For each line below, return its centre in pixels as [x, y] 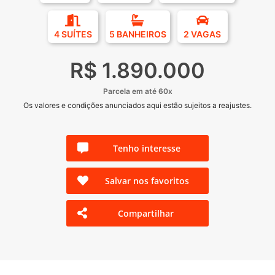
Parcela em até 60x [137, 91]
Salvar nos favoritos [147, 180]
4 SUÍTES [73, 34]
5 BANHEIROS [137, 34]
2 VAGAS [202, 34]
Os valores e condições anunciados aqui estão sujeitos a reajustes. [137, 105]
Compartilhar [146, 213]
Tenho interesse [147, 148]
